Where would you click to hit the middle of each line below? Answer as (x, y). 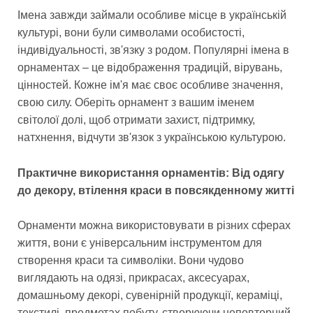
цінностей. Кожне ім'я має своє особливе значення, (150, 85)
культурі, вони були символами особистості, (131, 33)
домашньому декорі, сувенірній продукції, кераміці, (150, 296)
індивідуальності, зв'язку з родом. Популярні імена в (153, 50)
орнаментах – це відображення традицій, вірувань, (150, 68)
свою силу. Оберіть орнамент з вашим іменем (136, 103)
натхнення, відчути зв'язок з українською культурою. (152, 138)
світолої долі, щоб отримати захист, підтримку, (136, 120)
